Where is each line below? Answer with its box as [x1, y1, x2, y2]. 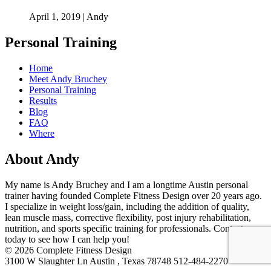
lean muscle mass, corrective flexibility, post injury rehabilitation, [5, 212, 251, 223]
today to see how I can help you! [5, 234, 129, 245]
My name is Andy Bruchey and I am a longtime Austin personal [5, 180, 248, 191]
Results [29, 96, 57, 106]
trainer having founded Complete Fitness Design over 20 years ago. [5, 191, 262, 201]
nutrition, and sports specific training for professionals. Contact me [5, 223, 257, 234]
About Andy [5, 151, 79, 168]
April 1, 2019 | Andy [29, 11, 108, 22]
